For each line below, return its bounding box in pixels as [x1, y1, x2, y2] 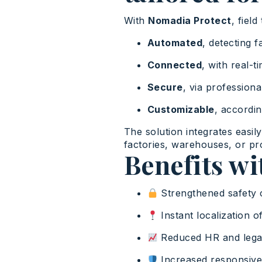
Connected [147, 59, 202, 71]
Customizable [147, 104, 215, 116]
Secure [147, 81, 183, 94]
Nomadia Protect [148, 15, 232, 27]
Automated [147, 37, 203, 49]
